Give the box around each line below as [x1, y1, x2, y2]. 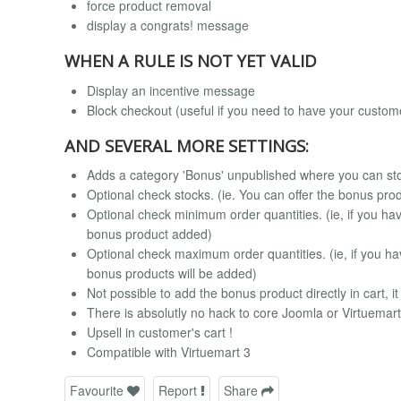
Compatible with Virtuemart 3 [87, 343, 251, 362]
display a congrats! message [87, 15, 249, 34]
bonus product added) [87, 225, 212, 243]
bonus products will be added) [87, 264, 257, 283]
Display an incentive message [87, 81, 255, 99]
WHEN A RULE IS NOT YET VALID [64, 48, 317, 72]
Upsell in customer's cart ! [87, 323, 233, 342]
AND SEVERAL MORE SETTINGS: [64, 133, 309, 157]
